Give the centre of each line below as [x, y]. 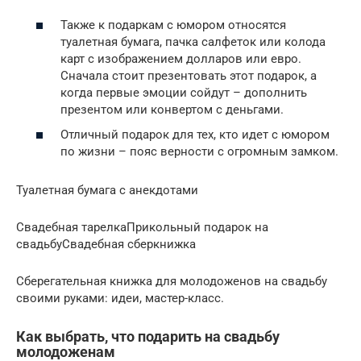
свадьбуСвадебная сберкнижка [106, 245]
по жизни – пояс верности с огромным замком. [199, 152]
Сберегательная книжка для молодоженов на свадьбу [172, 282]
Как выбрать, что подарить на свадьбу [148, 337]
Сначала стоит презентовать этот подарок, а [189, 75]
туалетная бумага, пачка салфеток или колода [193, 41]
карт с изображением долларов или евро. [181, 58]
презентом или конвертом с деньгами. [172, 109]
